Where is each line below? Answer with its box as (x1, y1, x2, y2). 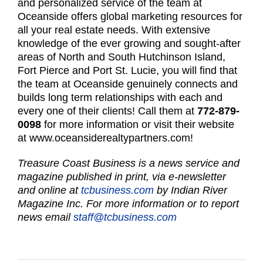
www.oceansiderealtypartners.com (29, 132, 190, 144)
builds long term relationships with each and (18, 92, 222, 104)
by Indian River (154, 184, 227, 197)
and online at (18, 184, 81, 197)
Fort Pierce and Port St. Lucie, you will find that (18, 65, 237, 77)
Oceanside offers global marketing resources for (18, 11, 242, 23)
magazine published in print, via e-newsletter (18, 171, 226, 183)
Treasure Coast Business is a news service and (18, 157, 240, 170)
